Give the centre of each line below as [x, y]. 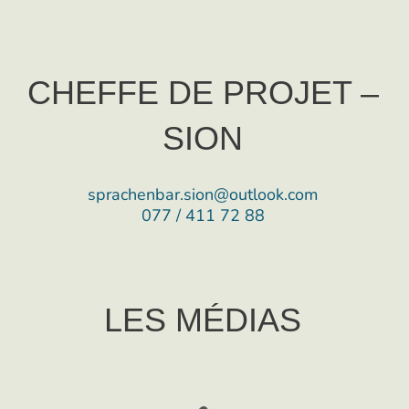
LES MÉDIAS [203, 320]
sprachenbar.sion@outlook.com [203, 195]
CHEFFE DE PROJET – [203, 93]
